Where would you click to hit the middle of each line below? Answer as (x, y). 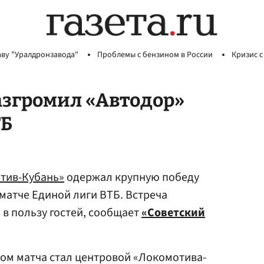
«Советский (173, 213)
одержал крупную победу (132, 177)
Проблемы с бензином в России (155, 55)
